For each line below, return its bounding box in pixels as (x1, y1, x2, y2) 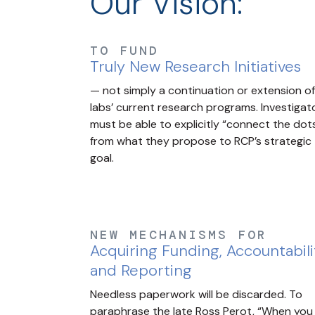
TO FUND (90, 42, 159, 60)
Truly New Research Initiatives (90, 56, 301, 77)
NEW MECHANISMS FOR (90, 226, 267, 244)
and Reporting (90, 260, 192, 281)
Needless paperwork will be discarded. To (90, 287, 302, 302)
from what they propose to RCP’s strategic (90, 134, 311, 149)
